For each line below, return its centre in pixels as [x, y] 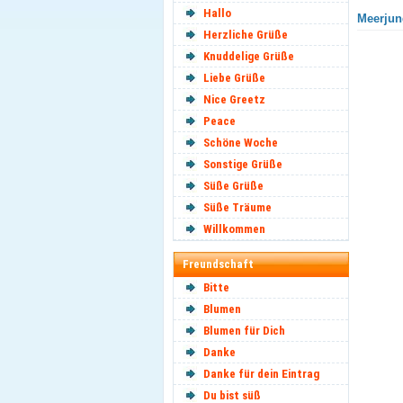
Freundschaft [218, 264]
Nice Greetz [234, 99]
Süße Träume [237, 207]
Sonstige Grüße [243, 164]
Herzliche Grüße [246, 35]
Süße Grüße [233, 186]
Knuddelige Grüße [249, 56]
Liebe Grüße [234, 78]
